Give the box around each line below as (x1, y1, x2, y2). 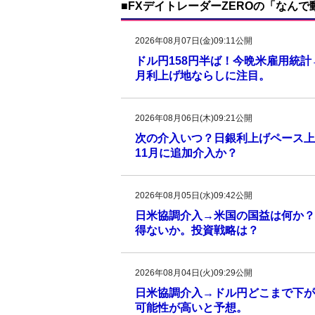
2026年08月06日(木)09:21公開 (135, 113, 252, 123)
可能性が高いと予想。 (135, 302, 247, 314)
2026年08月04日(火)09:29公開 (135, 268, 252, 278)
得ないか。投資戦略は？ (135, 224, 259, 236)
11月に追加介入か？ (135, 147, 238, 159)
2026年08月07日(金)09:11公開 (135, 36, 252, 46)
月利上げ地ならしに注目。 (135, 70, 270, 82)
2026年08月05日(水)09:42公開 (135, 191, 252, 200)
